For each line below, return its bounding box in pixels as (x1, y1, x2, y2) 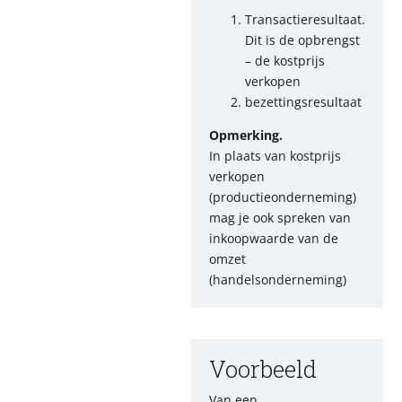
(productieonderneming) (209, 188, 356, 205)
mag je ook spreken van (209, 209, 351, 226)
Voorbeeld (209, 354, 317, 384)
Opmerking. (209, 127, 283, 144)
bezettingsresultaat (245, 93, 362, 110)
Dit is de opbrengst (245, 31, 360, 48)
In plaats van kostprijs (209, 147, 341, 164)
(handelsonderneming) (209, 271, 346, 288)
